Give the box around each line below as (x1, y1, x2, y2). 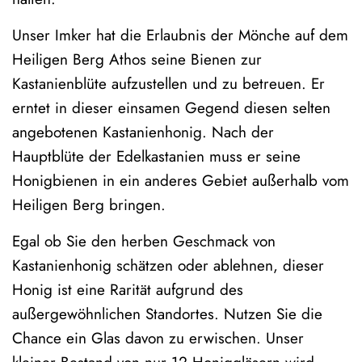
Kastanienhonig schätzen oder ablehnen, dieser (12, 254, 324, 276)
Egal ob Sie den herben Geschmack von (12, 229, 276, 252)
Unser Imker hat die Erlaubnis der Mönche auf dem (12, 23, 348, 46)
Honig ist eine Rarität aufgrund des (12, 278, 243, 301)
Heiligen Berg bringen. (12, 193, 166, 216)
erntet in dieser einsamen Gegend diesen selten (12, 96, 330, 119)
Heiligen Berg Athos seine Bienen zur (12, 48, 262, 70)
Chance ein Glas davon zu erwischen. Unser (12, 326, 304, 349)
